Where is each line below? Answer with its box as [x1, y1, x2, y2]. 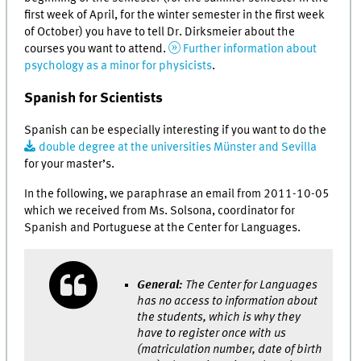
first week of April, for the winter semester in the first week [24, 9, 326, 23]
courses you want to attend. [24, 43, 169, 56]
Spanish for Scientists [24, 91, 164, 106]
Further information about [183, 43, 317, 56]
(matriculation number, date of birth [137, 343, 323, 357]
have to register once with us [137, 327, 287, 341]
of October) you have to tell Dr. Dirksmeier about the [24, 26, 296, 39]
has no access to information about [137, 295, 318, 309]
